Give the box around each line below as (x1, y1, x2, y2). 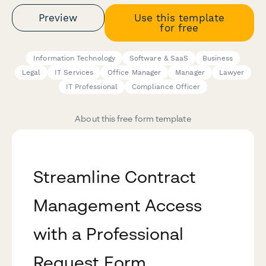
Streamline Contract (33, 167, 197, 187)
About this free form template (75, 113, 191, 124)
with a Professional (33, 224, 184, 244)
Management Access (33, 195, 202, 216)
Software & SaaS (129, 54, 189, 63)
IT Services (55, 68, 94, 77)
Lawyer (218, 68, 245, 77)
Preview (39, 11, 78, 24)
